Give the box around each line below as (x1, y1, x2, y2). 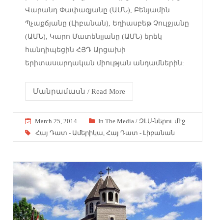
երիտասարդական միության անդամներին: (25, 59, 185, 67)
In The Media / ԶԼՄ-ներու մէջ (98, 117, 185, 125)
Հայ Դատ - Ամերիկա (35, 129, 104, 137)
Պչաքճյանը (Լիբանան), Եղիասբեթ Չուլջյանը (25, 19, 190, 27)
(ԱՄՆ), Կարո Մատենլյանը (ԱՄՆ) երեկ (25, 32, 163, 40)
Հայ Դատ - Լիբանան (106, 129, 175, 137)
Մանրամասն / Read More (33, 87, 126, 95)
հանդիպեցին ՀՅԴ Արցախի (25, 46, 126, 54)
